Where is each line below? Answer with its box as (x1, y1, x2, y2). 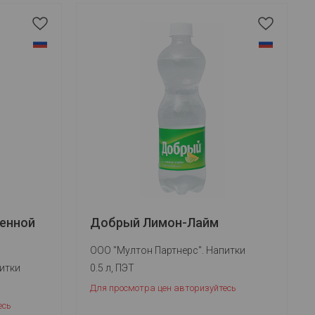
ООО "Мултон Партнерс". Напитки (90, 245, 246, 256)
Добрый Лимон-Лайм (90, 215, 219, 230)
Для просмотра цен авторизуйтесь (90, 283, 237, 293)
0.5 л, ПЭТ (90, 262, 135, 274)
